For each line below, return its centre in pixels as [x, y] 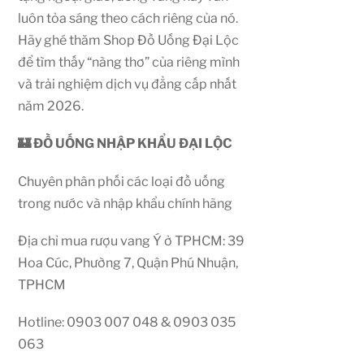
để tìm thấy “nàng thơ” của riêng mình [129, 63]
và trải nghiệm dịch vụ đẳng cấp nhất [128, 84]
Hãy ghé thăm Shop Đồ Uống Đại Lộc [129, 41]
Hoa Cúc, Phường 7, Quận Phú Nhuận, [128, 262]
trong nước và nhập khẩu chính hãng [126, 203]
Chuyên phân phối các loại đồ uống [122, 181]
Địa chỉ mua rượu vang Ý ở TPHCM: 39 [132, 240]
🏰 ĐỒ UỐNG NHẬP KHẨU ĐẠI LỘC [126, 144]
